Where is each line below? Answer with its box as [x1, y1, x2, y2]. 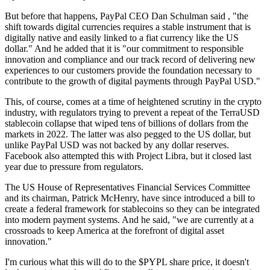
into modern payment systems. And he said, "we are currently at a [5, 215, 254, 225]
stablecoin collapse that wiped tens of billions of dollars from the [5, 118, 248, 129]
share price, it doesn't [167, 257, 249, 268]
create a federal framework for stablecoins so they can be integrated [5, 204, 260, 215]
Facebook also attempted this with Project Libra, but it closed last [5, 151, 251, 162]
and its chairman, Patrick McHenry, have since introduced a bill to [5, 193, 255, 204]
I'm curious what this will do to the [5, 257, 139, 268]
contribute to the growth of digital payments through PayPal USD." [5, 76, 260, 87]
